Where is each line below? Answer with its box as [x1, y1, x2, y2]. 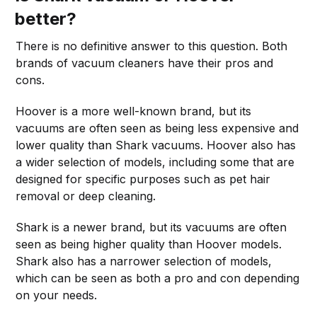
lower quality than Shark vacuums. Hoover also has [16, 137, 296, 152]
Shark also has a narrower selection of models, [16, 253, 272, 268]
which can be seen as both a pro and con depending [16, 270, 300, 285]
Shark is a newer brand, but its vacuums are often [16, 219, 287, 234]
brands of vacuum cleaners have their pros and [16, 55, 274, 70]
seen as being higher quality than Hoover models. [16, 236, 282, 251]
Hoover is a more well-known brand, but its [16, 103, 252, 118]
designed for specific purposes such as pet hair [16, 171, 271, 186]
